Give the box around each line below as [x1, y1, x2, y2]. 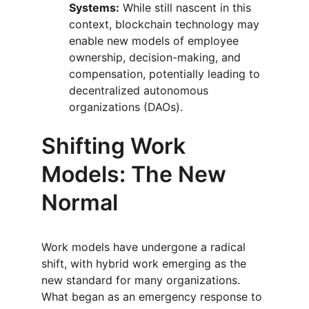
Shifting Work [41, 132, 191, 159]
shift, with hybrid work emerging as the [41, 257, 250, 270]
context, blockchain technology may [69, 17, 263, 31]
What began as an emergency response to [41, 290, 266, 303]
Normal [41, 189, 118, 216]
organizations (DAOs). [69, 100, 183, 114]
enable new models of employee [69, 34, 242, 48]
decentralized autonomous [69, 83, 212, 97]
